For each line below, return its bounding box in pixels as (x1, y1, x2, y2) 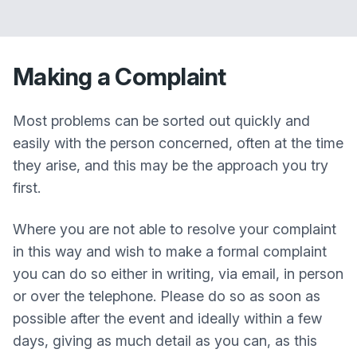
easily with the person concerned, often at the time (13, 135, 343, 151)
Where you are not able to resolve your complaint (13, 221, 336, 237)
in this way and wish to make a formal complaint (13, 243, 327, 260)
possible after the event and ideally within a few (13, 310, 322, 327)
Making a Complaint (13, 62, 226, 91)
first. (13, 179, 41, 196)
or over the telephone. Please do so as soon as (13, 288, 320, 304)
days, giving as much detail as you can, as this (13, 332, 317, 349)
